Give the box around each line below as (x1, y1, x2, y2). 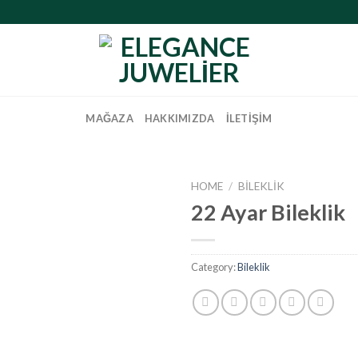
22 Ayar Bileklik (191, 198, 345, 225)
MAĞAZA (86, 111, 133, 125)
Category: (191, 260, 237, 273)
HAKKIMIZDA (144, 111, 215, 125)
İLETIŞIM (225, 111, 272, 125)
